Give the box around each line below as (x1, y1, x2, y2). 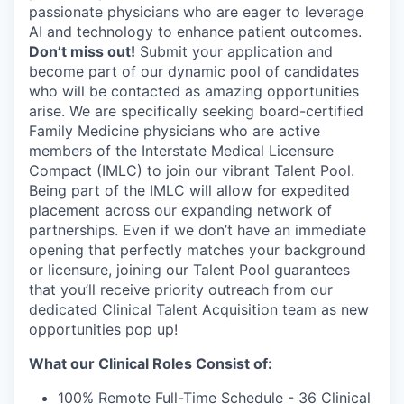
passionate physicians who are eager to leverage (29, 3, 363, 21)
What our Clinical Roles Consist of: (29, 354, 272, 372)
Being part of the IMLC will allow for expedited (29, 181, 350, 199)
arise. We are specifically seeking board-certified (29, 102, 363, 120)
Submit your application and (135, 42, 333, 60)
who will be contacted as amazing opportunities (29, 82, 359, 100)
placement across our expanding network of (29, 201, 332, 219)
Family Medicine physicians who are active (29, 122, 320, 140)
